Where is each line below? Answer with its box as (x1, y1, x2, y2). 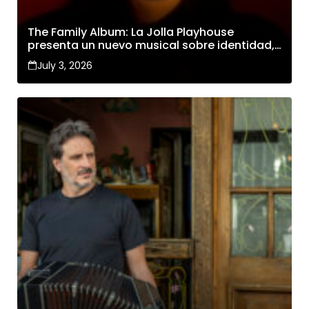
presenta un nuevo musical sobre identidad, (28, 37, 275, 54)
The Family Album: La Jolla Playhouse (28, 24, 234, 41)
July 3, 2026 (37, 59, 92, 73)
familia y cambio (28, 50, 121, 67)
